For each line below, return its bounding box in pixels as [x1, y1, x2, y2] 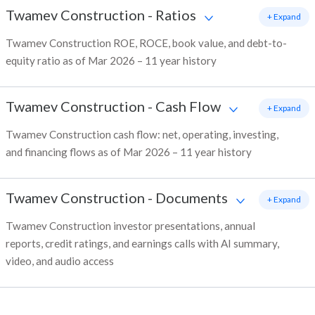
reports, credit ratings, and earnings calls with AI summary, [6, 237, 279, 250]
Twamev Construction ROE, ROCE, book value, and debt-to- [6, 37, 287, 50]
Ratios [155, 6, 196, 24]
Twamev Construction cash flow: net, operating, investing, [6, 128, 278, 141]
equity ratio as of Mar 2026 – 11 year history [6, 54, 217, 67]
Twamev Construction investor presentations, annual [6, 219, 255, 233]
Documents [155, 189, 228, 207]
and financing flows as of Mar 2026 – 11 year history [6, 146, 252, 159]
